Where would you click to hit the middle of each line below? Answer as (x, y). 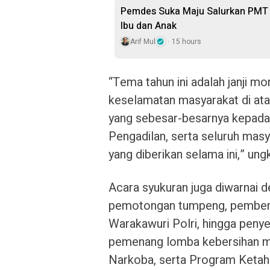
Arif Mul (143, 42)
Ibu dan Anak (149, 26)
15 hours (187, 42)
